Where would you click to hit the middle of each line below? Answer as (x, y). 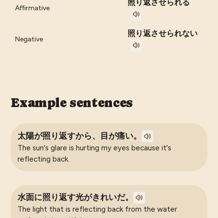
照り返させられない (163, 34)
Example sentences (72, 103)
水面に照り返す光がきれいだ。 (75, 197)
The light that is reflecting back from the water (97, 209)
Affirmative (33, 8)
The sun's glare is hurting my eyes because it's (94, 148)
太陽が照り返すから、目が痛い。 (79, 136)
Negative (29, 39)
